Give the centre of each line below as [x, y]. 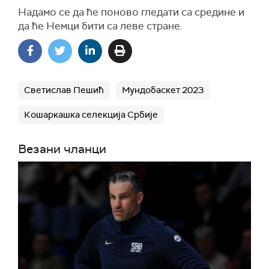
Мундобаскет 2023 [163, 90]
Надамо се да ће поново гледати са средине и [131, 12]
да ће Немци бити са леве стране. [100, 26]
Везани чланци [62, 149]
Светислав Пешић [64, 90]
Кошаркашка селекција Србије [91, 114]
